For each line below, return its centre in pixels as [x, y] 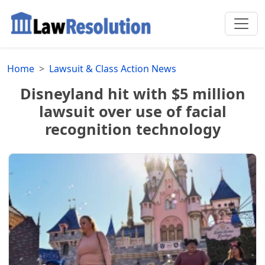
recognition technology [132, 129]
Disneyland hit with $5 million [132, 93]
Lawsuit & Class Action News [113, 68]
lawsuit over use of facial [132, 111]
